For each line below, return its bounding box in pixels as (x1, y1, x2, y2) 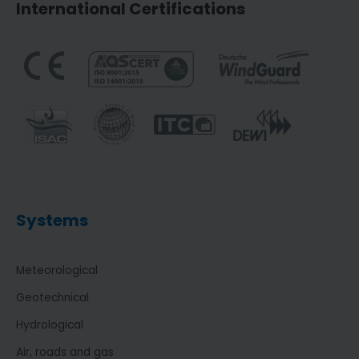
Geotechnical (16, 290, 89, 306)
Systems (16, 209, 88, 232)
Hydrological (16, 317, 83, 333)
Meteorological (16, 263, 98, 279)
